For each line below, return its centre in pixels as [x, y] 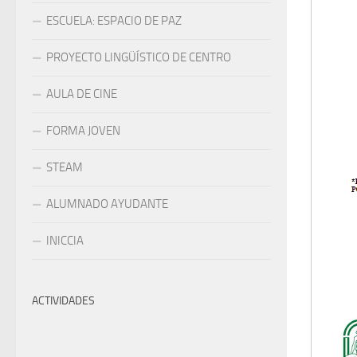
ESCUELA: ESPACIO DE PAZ [114, 20]
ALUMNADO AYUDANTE [107, 204]
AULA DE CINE [82, 94]
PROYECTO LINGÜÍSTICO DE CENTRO [139, 57]
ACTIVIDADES [63, 300]
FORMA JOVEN [83, 130]
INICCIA [65, 240]
